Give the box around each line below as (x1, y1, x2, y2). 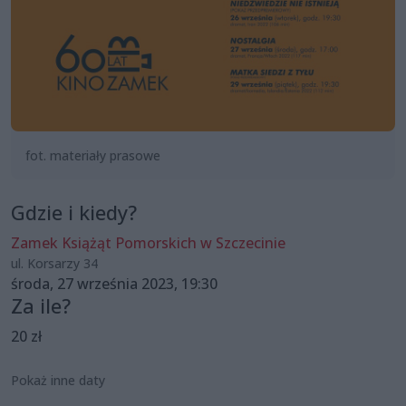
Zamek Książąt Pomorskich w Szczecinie (11, 232, 285, 253)
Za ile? (11, 292, 71, 319)
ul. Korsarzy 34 (11, 254, 98, 272)
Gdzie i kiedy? (11, 198, 137, 226)
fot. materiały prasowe (25, 146, 160, 164)
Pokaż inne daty (11, 371, 105, 389)
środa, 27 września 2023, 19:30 (11, 273, 217, 294)
